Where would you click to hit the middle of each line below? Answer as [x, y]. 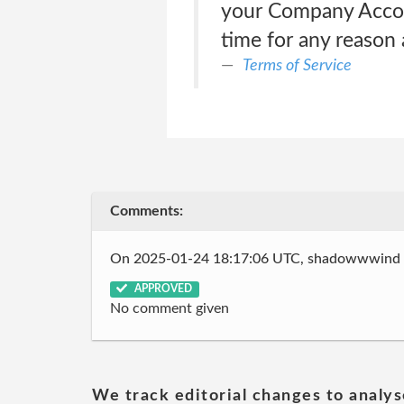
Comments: [147, 211]
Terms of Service [297, 65]
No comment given [170, 308]
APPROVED [162, 289]
